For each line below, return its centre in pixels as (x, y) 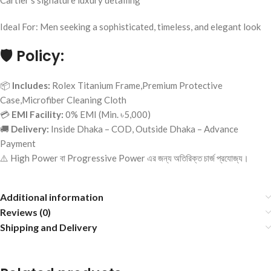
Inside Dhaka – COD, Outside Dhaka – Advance (144, 129)
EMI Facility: (38, 115)
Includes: (31, 86)
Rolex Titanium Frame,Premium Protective (136, 86)
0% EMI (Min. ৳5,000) (107, 115)
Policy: (40, 56)
